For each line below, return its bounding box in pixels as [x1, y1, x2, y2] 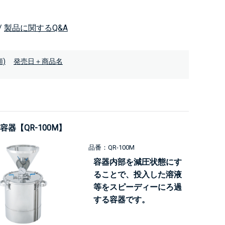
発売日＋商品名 [14, 57, 63, 65]
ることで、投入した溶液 [93, 170, 182, 179]
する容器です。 [93, 195, 150, 204]
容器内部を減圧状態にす [93, 157, 182, 167]
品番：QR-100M [88, 144, 135, 151]
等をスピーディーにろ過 [93, 182, 182, 192]
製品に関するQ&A [4, 23, 68, 33]
